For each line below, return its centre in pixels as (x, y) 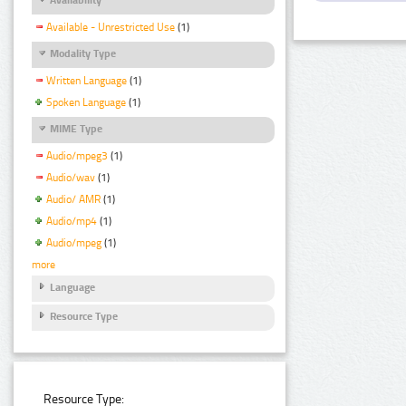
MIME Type (76, 129)
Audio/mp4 (72, 222)
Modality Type (83, 54)
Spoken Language (86, 103)
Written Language (87, 81)
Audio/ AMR (73, 200)
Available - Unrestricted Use (111, 28)
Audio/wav (71, 178)
